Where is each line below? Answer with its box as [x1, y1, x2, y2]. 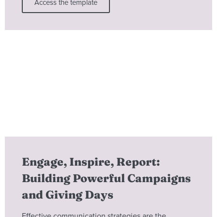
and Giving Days [22, 188, 113, 202]
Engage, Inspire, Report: [22, 155, 160, 169]
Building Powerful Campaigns [22, 171, 191, 186]
